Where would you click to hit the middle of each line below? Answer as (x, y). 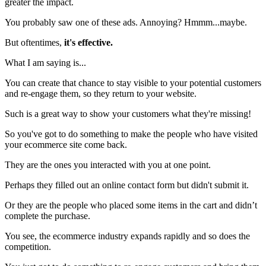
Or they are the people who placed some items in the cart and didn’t (131, 205)
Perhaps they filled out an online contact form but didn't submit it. (127, 185)
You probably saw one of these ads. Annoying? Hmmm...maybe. (126, 23)
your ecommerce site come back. (66, 145)
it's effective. (88, 43)
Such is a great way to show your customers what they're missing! (128, 114)
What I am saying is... (45, 63)
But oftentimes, (34, 43)
